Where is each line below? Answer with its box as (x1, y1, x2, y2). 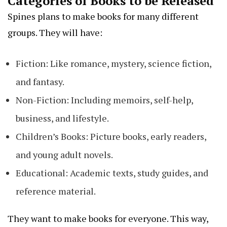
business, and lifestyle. (16, 112, 109, 125)
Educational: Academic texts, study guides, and (16, 167, 208, 179)
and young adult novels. (16, 148, 113, 161)
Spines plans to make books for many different (8, 10, 199, 23)
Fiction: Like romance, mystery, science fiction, (16, 57, 211, 70)
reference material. (16, 185, 96, 198)
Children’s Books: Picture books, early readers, (16, 130, 206, 143)
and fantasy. (16, 75, 64, 88)
